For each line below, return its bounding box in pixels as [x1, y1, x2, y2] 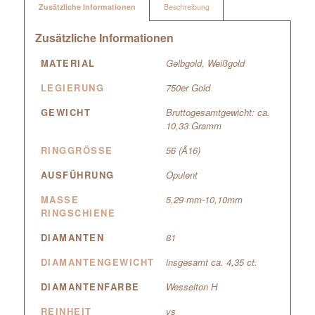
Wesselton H [165, 280, 217, 294]
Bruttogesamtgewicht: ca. [165, 105, 270, 120]
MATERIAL [40, 56, 96, 70]
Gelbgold [165, 56, 202, 70]
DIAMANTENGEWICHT [40, 255, 155, 269]
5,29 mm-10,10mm [165, 193, 243, 207]
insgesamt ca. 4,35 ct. [165, 255, 257, 269]
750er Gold [165, 81, 210, 95]
